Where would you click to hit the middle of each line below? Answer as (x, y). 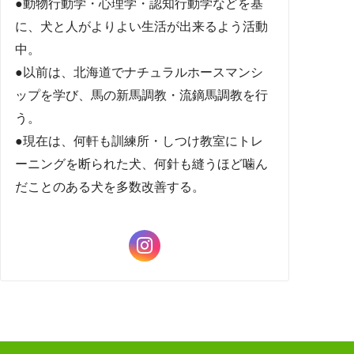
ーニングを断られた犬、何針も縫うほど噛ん (142, 164)
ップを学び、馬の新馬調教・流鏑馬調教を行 (142, 95)
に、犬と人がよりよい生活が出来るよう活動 (142, 26)
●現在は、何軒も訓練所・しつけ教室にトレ (139, 141)
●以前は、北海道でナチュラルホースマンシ (139, 72)
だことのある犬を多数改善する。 (110, 186)
